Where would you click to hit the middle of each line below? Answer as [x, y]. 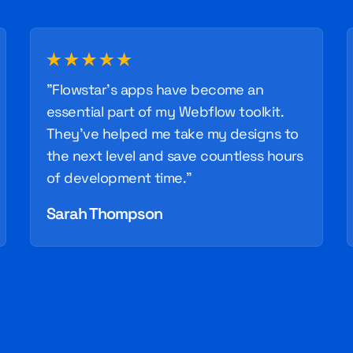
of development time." [119, 178]
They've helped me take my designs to [173, 134]
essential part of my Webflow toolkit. [165, 111]
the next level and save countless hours [175, 156]
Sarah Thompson [104, 214]
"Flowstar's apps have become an [155, 89]
